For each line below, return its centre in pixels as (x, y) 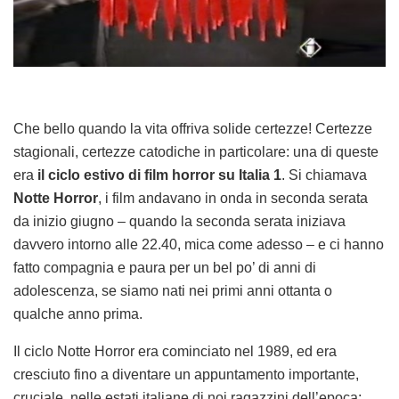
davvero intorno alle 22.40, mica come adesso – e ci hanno (199, 245)
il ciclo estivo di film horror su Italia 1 (159, 175)
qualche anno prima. (78, 314)
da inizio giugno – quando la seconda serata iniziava (179, 222)
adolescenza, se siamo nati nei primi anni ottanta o (173, 291)
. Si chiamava (324, 175)
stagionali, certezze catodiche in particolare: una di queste (196, 152)
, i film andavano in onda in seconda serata (233, 199)
